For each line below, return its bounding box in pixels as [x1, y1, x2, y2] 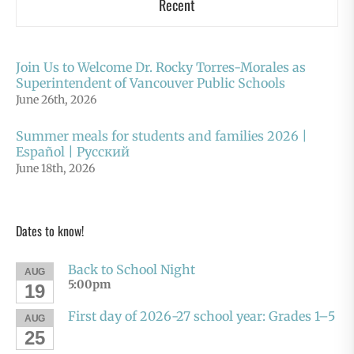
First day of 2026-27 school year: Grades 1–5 [68, 308, 335, 325]
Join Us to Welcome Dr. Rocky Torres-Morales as [16, 59, 306, 76]
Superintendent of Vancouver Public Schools [16, 75, 285, 92]
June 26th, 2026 [16, 92, 96, 107]
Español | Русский [16, 144, 130, 160]
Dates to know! [16, 221, 84, 241]
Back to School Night [68, 262, 195, 278]
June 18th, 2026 [16, 161, 95, 176]
